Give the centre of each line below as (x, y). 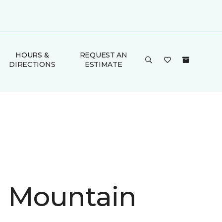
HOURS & (32, 55)
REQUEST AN (103, 55)
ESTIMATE (103, 64)
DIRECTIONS (32, 64)
